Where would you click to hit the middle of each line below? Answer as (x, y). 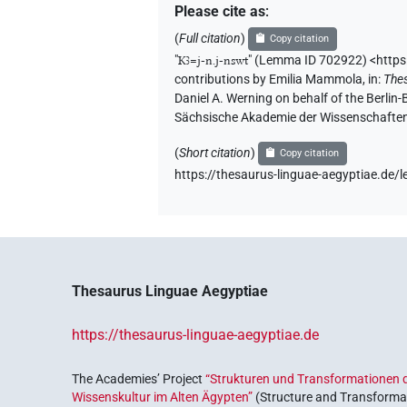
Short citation (215, 153)
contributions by (221, 79)
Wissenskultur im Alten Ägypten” (163, 397)
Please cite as (220, 11)
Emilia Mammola (316, 79)
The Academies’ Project (139, 378)
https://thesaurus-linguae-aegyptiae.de (196, 334)
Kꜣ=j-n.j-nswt (213, 60)
